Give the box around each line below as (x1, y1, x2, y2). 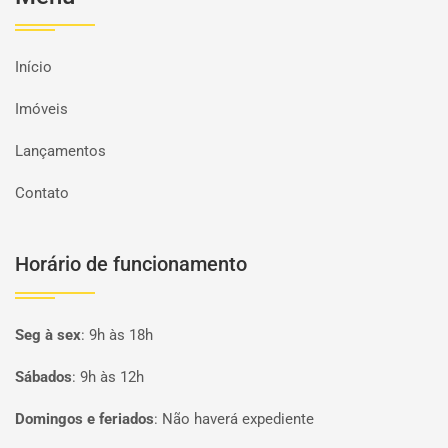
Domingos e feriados (15, 410, 154, 428)
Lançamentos (15, 142, 106, 160)
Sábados (15, 368, 72, 386)
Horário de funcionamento (15, 252, 247, 276)
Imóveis (15, 100, 68, 118)
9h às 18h (89, 326, 153, 344)
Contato (15, 184, 69, 202)
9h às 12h (80, 368, 144, 386)
